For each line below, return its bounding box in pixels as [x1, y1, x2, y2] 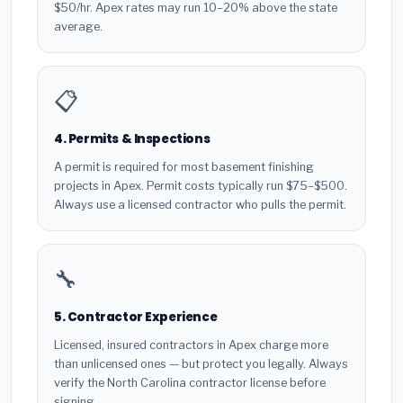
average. [54, 20, 103, 34]
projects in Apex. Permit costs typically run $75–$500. [54, 178, 347, 193]
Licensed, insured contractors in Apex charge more [54, 337, 328, 352]
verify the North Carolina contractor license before [54, 375, 326, 390]
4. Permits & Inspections [54, 130, 210, 148]
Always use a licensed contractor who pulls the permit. [54, 197, 346, 211]
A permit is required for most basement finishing [54, 159, 314, 174]
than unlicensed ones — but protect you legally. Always [54, 356, 348, 371]
